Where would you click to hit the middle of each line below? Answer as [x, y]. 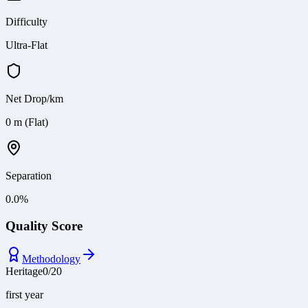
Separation [29, 175]
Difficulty [26, 21]
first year [24, 295]
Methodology [51, 259]
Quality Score [44, 225]
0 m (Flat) [27, 122]
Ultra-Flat [26, 45]
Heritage [24, 272]
